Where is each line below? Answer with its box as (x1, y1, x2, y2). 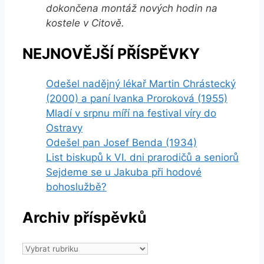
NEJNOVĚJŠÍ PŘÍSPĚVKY (22, 44, 200, 62)
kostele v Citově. (46, 16, 124, 29)
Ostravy (46, 122, 82, 134)
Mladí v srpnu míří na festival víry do (46, 107, 216, 120)
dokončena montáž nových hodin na (46, 2, 217, 14)
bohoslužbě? (46, 181, 107, 193)
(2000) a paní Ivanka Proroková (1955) (46, 93, 227, 105)
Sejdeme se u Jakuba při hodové (46, 166, 202, 179)
